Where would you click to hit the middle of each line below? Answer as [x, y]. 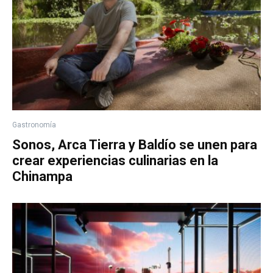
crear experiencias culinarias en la [115, 161]
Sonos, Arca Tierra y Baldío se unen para [135, 145]
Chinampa [42, 177]
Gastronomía [34, 125]
